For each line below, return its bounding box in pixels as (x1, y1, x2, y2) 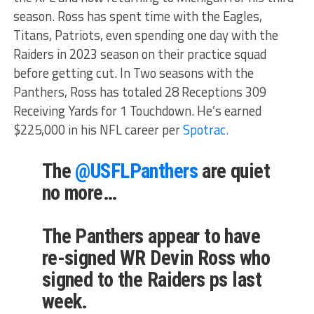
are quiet (197, 159, 271, 184)
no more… (41, 181, 117, 205)
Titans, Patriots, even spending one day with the (13, 25, 278, 46)
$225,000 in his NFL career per (13, 120, 183, 140)
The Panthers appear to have (41, 224, 261, 249)
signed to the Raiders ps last (41, 268, 262, 292)
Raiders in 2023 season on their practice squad (13, 44, 266, 64)
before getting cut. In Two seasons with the (13, 63, 254, 83)
